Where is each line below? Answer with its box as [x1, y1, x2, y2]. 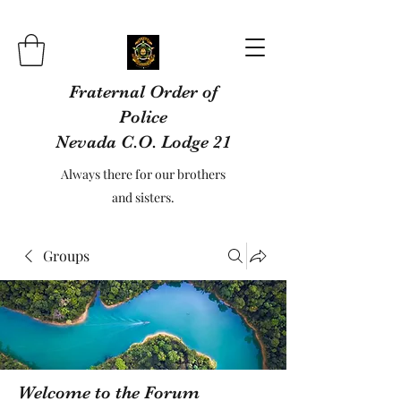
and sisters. [112, 188, 175, 206]
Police [119, 106, 167, 127]
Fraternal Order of [69, 81, 218, 102]
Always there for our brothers [61, 165, 226, 183]
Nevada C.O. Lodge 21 [55, 131, 231, 152]
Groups [43, 245, 90, 265]
